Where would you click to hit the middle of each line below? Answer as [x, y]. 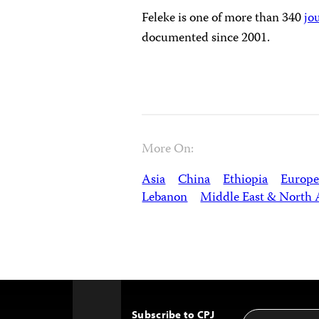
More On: [168, 150]
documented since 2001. [206, 38]
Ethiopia [246, 180]
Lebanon [165, 198]
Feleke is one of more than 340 [223, 19]
